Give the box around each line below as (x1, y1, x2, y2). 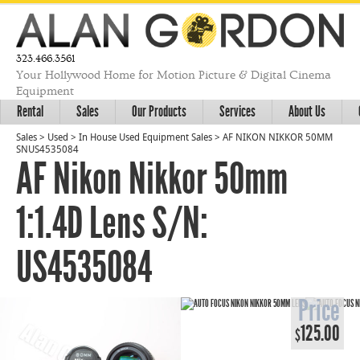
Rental (17, 101, 43, 121)
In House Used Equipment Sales (79, 133, 212, 143)
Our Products (132, 101, 186, 121)
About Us (288, 101, 325, 121)
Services (219, 101, 256, 121)
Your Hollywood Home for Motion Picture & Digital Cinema (16, 67, 331, 82)
